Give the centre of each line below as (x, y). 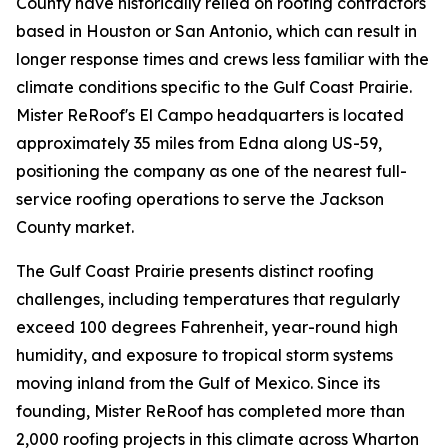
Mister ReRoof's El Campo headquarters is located (210, 115)
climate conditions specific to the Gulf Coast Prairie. (214, 87)
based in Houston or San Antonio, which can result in (216, 31)
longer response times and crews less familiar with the (222, 59)
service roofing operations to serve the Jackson (200, 199)
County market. (75, 227)
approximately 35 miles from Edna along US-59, (199, 143)
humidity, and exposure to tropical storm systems (204, 355)
